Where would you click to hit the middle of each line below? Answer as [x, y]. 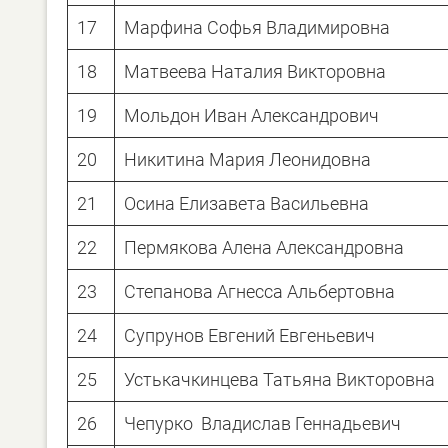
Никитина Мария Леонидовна [247, 159]
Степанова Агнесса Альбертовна [259, 291]
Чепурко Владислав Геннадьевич [262, 423]
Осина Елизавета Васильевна [246, 203]
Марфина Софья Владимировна [257, 27]
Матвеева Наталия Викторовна [255, 71]
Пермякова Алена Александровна [264, 247]
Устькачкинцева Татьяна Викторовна [279, 379]
